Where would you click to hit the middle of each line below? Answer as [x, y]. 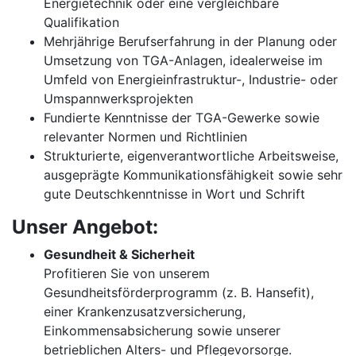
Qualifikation [81, 22]
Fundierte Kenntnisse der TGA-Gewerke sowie [182, 118]
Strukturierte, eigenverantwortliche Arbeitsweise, [191, 156]
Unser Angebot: [85, 227]
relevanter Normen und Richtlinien [145, 137]
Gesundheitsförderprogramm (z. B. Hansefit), [179, 292]
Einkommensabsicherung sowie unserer [162, 331]
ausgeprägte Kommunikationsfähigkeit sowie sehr [193, 175]
